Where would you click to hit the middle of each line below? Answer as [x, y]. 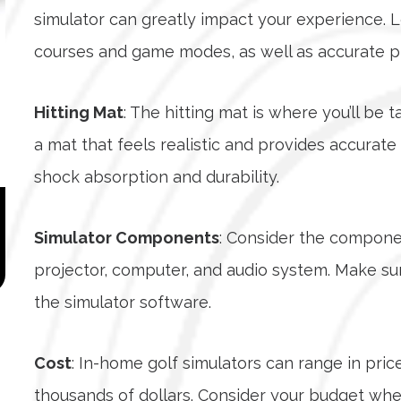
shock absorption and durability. [157, 176]
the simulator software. [123, 302]
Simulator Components [127, 237]
